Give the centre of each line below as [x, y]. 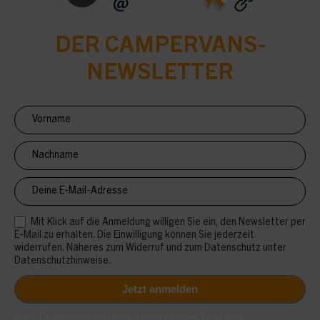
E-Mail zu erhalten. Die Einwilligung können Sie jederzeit [134, 236]
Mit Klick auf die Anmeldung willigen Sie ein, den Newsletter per [167, 223]
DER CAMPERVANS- [160, 47]
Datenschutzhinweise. [62, 262]
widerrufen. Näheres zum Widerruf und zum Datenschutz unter [150, 249]
